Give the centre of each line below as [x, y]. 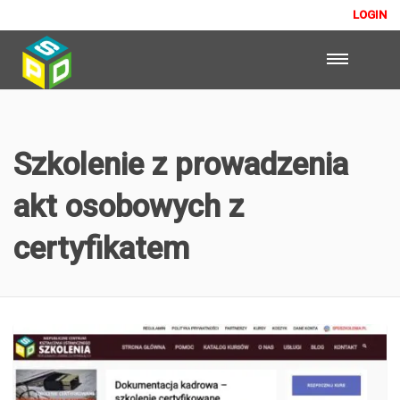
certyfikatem [101, 249]
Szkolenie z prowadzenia [181, 165]
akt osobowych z [129, 207]
